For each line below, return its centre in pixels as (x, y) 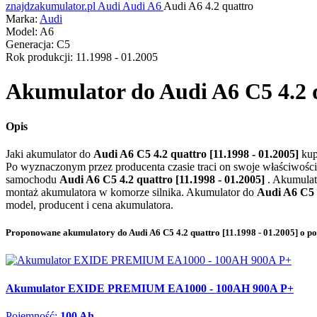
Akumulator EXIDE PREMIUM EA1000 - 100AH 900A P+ (150, 288)
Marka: (22, 19)
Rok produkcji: (39, 57)
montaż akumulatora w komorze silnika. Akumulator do (131, 192)
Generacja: (30, 44)
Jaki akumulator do (50, 154)
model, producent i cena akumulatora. (90, 205)
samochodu (33, 180)
